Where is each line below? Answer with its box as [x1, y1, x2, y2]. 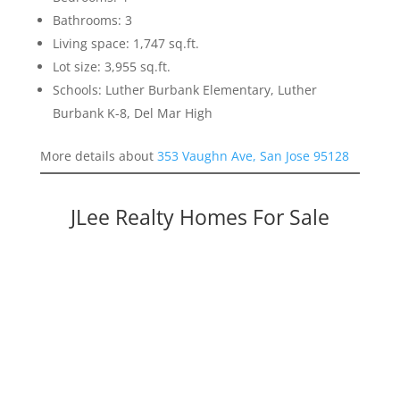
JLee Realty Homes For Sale [70, 203, 329, 232]
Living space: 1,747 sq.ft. [52, 35, 199, 53]
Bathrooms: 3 [52, 12, 132, 29]
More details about [39, 147, 157, 165]
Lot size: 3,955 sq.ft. [52, 58, 171, 76]
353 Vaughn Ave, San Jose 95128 [156, 147, 349, 165]
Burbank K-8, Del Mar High [52, 104, 212, 122]
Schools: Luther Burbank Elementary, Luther [52, 81, 317, 99]
